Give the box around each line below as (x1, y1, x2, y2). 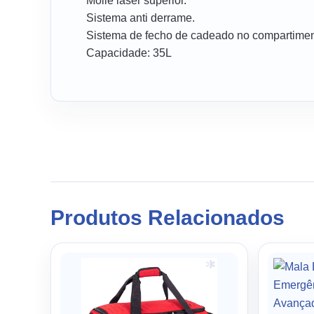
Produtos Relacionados (50, 205, 285, 229)
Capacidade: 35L (86, 46, 172, 59)
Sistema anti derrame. (86, 11, 195, 24)
